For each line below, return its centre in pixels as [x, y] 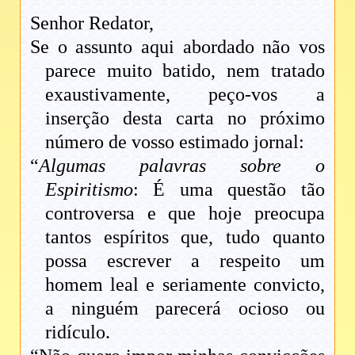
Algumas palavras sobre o [182, 166]
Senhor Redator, [92, 23]
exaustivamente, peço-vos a [185, 95]
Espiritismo [90, 190]
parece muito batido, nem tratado [185, 71]
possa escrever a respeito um [185, 261]
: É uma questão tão [229, 190]
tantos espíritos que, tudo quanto [185, 237]
